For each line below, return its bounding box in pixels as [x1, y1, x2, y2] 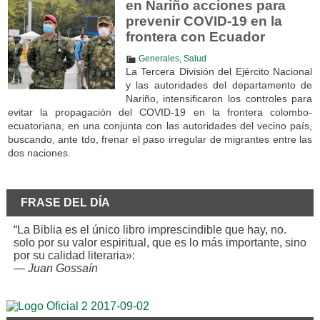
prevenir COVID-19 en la [125, 14, 282, 29]
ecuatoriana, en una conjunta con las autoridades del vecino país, [7, 119, 313, 131]
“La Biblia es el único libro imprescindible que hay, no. [13, 223, 286, 236]
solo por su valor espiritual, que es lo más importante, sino [13, 236, 306, 249]
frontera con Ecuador [125, 29, 265, 44]
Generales [138, 54, 179, 63]
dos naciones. [7, 146, 71, 159]
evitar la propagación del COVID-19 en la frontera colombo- [7, 106, 313, 118]
